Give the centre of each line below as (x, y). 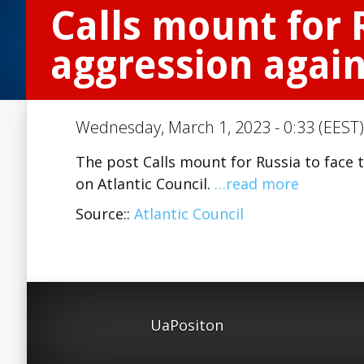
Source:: (105, 214)
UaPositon (187, 325)
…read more (257, 184)
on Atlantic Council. (145, 184)
